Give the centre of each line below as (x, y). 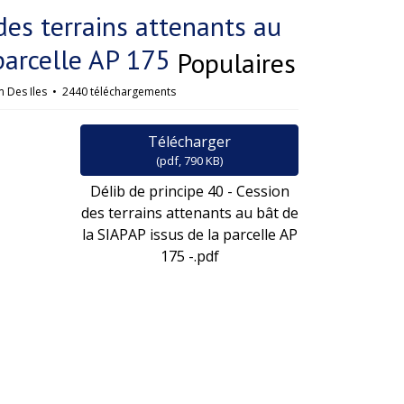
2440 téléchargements (118, 92)
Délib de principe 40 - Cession (189, 191)
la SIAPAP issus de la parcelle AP (189, 234)
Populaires (237, 63)
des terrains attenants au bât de (189, 213)
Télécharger (190, 142)
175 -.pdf (189, 256)
